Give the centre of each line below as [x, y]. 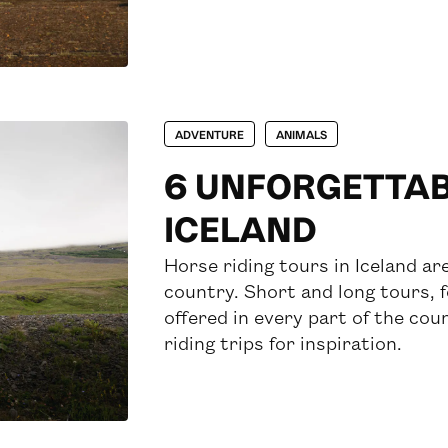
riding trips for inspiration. [283, 342]
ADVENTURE [210, 134]
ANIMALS [302, 134]
